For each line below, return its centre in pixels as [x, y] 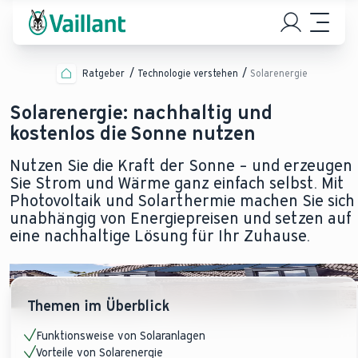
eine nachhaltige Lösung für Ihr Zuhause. [160, 236]
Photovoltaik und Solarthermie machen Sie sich [182, 201]
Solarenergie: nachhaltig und [141, 112]
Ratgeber [104, 74]
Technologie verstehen [187, 74]
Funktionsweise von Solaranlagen [121, 336]
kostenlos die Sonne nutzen [133, 133]
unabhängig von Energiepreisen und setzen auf [181, 218]
